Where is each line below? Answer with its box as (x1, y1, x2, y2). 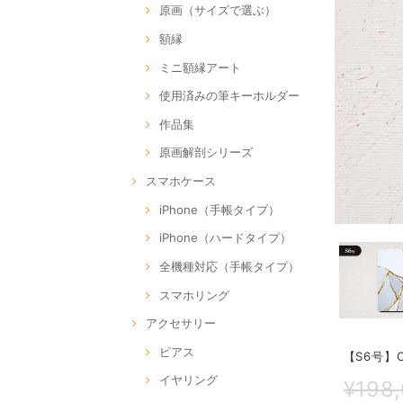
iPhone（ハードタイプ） (159, 230, 291, 246)
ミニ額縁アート (159, 59, 241, 75)
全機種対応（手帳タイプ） (159, 258, 300, 273)
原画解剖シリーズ (159, 145, 253, 160)
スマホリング (159, 287, 229, 302)
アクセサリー (146, 316, 216, 331)
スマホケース (146, 174, 216, 189)
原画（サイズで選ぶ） (159, 3, 276, 18)
